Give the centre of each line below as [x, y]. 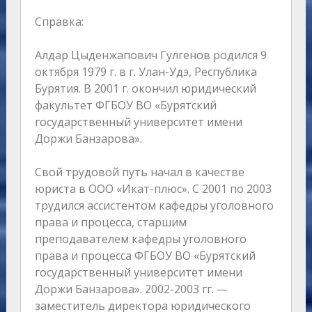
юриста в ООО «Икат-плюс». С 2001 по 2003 [153, 188]
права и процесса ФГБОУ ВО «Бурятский [145, 255]
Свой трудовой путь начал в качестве [139, 172]
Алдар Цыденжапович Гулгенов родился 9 [150, 55]
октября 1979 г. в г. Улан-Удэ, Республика [146, 71]
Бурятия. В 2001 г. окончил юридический [145, 88]
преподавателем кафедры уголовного [140, 239]
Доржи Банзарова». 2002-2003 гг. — [131, 289]
